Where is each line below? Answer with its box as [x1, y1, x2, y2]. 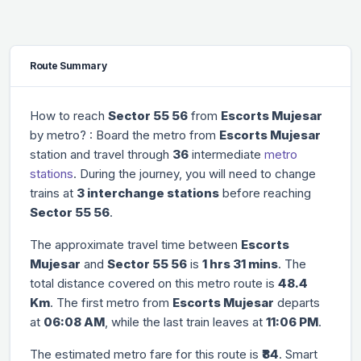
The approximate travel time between [30, 236, 241, 252]
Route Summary [30, 59, 107, 72]
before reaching [219, 185, 311, 201]
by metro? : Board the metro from [30, 127, 219, 143]
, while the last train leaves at [105, 313, 266, 330]
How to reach [30, 107, 108, 123]
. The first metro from [50, 294, 172, 310]
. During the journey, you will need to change [73, 165, 316, 181]
